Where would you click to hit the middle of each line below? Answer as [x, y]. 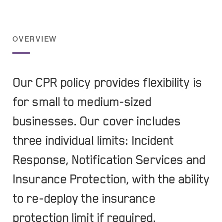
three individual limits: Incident [93, 141]
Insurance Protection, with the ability [111, 180]
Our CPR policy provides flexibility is [107, 83]
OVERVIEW [35, 39]
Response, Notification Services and [109, 160]
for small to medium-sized [82, 102]
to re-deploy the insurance [84, 199]
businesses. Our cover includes [97, 122]
